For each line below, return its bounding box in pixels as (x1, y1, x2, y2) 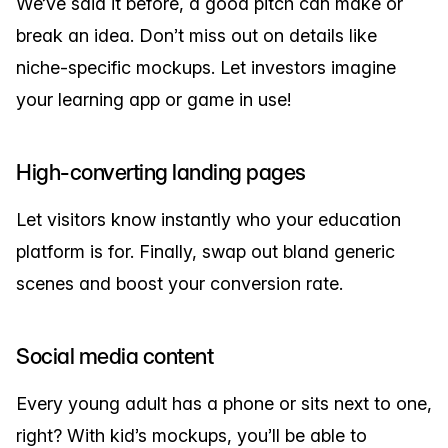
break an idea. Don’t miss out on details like (16, 25, 377, 47)
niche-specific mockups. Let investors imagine (16, 57, 396, 79)
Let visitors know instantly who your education (16, 209, 401, 231)
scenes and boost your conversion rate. (16, 273, 343, 295)
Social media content (16, 343, 213, 370)
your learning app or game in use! (16, 89, 291, 111)
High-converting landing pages (16, 159, 306, 186)
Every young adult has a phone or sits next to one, (16, 393, 432, 415)
